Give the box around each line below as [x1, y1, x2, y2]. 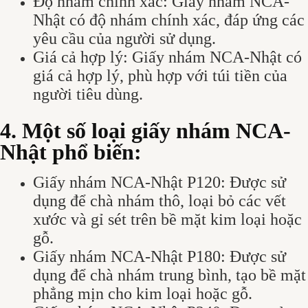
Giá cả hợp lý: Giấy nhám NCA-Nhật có [33, 48, 302, 67]
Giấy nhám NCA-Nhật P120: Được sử [33, 173, 286, 192]
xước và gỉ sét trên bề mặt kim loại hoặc [33, 210, 302, 229]
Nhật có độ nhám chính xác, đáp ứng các [33, 11, 305, 30]
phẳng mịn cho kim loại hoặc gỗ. [33, 285, 252, 303]
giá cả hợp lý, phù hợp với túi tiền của [33, 67, 287, 85]
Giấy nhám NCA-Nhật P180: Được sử [33, 247, 286, 266]
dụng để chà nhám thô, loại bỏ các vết [33, 192, 286, 210]
